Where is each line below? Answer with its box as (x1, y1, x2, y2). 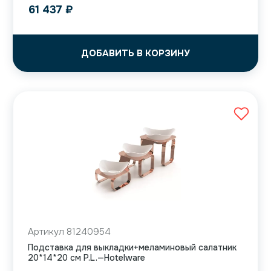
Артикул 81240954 (28, 226, 111, 238)
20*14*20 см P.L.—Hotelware (28, 252, 145, 264)
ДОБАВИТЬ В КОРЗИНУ (81, 47, 190, 60)
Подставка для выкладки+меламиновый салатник (28, 242, 237, 253)
